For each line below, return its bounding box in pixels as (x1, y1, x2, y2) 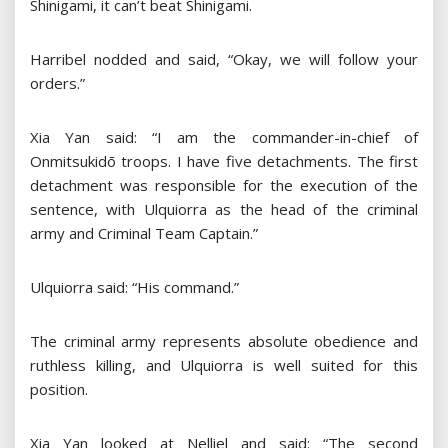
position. (30, 379, 88, 400)
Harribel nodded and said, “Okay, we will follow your (30, 49, 418, 70)
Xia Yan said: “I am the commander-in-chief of (30, 127, 418, 148)
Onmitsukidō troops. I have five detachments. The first (30, 151, 418, 172)
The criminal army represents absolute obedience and (30, 331, 418, 352)
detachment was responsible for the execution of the (30, 175, 418, 196)
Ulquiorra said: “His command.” (30, 277, 239, 298)
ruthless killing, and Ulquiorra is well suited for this (30, 355, 418, 376)
